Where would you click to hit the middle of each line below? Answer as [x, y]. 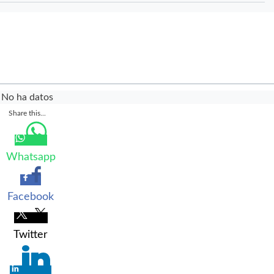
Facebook [31, 197]
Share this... [27, 113]
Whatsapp [31, 157]
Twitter [31, 235]
